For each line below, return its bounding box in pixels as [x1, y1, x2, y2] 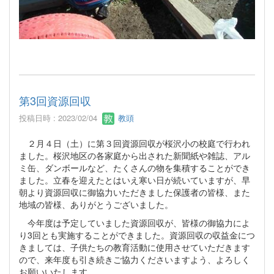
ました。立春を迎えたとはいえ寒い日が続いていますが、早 [19, 174, 250, 187]
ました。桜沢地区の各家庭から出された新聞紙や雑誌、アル [19, 149, 250, 162]
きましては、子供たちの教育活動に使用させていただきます [19, 241, 250, 254]
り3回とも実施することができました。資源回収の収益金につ [19, 229, 255, 242]
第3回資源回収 [19, 92, 91, 108]
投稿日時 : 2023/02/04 [19, 111, 102, 124]
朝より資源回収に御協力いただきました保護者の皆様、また [19, 186, 250, 199]
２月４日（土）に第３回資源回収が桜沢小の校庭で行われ [19, 137, 250, 150]
